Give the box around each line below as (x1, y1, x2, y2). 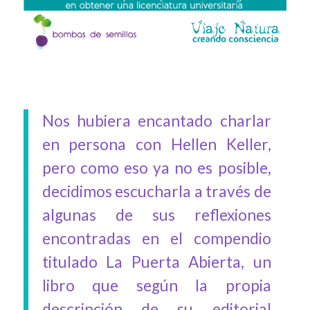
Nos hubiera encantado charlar (42, 111, 271, 131)
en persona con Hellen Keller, (42, 135, 271, 154)
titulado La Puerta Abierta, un (42, 253, 271, 272)
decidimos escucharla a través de (42, 182, 271, 201)
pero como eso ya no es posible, (42, 158, 271, 178)
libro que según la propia (42, 276, 271, 295)
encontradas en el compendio (42, 229, 271, 248)
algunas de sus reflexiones (42, 206, 271, 225)
